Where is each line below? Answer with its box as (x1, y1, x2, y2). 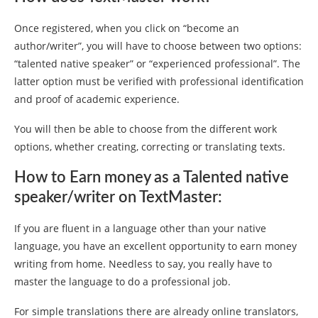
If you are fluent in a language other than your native (14, 221, 266, 236)
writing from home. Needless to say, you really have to (14, 257, 272, 271)
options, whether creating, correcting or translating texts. (14, 140, 285, 154)
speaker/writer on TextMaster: (14, 190, 222, 206)
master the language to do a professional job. (14, 275, 231, 289)
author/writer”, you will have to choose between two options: (14, 39, 302, 53)
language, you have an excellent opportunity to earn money (14, 239, 297, 253)
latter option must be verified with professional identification (14, 75, 304, 89)
